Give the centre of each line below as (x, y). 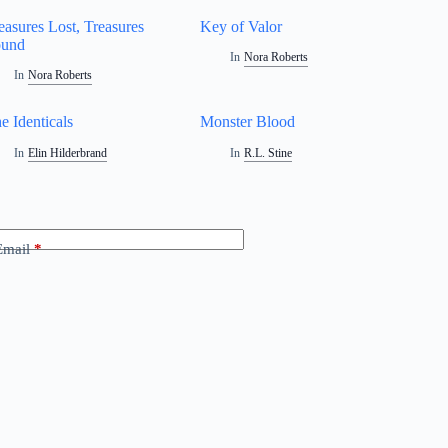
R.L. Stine (267, 153)
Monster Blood (248, 122)
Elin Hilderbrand (67, 153)
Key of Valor (241, 26)
